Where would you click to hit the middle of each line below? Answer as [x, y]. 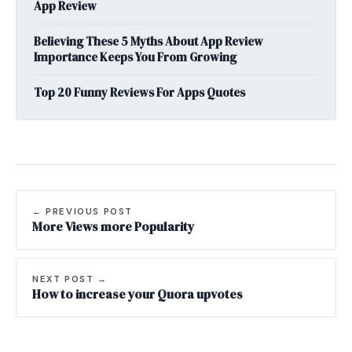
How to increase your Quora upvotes [137, 294]
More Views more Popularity [113, 226]
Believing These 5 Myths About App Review [148, 41]
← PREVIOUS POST [83, 211]
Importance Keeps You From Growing [135, 57]
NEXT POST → [70, 279]
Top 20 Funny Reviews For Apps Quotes [139, 92]
